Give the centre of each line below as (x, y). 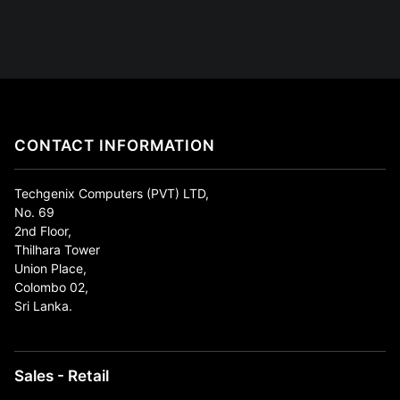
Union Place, (50, 269)
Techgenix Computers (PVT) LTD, (112, 194)
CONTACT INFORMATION (115, 146)
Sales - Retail (62, 376)
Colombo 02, (51, 287)
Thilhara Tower (57, 250)
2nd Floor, (43, 231)
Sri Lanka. (43, 306)
